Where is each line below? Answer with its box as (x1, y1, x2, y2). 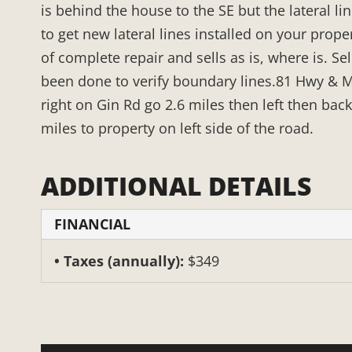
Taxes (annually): (64, 251, 188, 271)
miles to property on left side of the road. (41, 119, 313, 138)
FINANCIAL (54, 214, 130, 234)
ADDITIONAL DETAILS (41, 169, 311, 203)
